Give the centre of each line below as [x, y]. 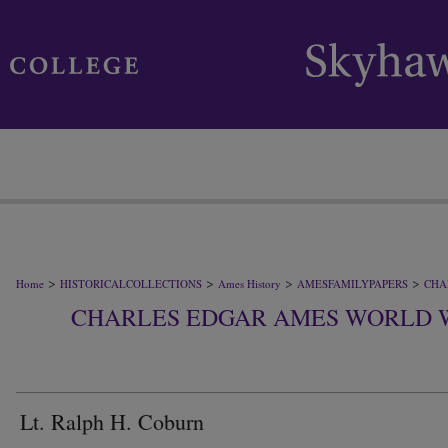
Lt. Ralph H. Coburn [112, 421]
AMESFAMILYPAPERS [352, 283]
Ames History [249, 283]
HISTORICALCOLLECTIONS [131, 283]
